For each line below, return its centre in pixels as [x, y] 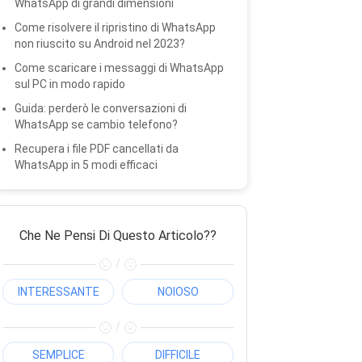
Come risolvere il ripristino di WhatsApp [115, 27]
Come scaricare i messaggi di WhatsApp [119, 68]
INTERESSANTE [58, 291]
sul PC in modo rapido [70, 84]
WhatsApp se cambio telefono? [96, 124]
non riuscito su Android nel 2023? [100, 44]
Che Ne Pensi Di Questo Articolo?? [118, 236]
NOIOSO [178, 291]
